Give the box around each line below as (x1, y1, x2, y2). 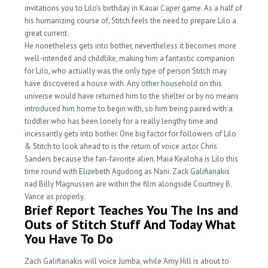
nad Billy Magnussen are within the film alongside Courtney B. (25, 179, 232, 189)
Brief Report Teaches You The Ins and (25, 202, 239, 218)
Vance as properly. (25, 191, 86, 202)
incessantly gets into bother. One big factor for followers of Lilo (25, 129, 237, 139)
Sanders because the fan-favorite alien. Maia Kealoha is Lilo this (25, 154, 239, 164)
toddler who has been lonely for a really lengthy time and (25, 116, 218, 126)
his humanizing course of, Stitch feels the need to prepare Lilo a (25, 16, 237, 26)
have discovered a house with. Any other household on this (25, 78, 223, 89)
